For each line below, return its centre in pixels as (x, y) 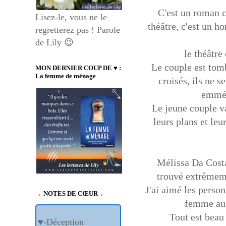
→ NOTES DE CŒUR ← (71, 194)
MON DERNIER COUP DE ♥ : (78, 68)
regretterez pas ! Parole (78, 30)
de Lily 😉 (54, 43)
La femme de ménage (66, 76)
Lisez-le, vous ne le (71, 17)
